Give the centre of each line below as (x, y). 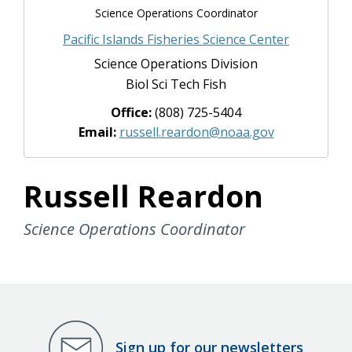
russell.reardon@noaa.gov (196, 132)
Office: (133, 112)
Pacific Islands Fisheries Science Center (176, 39)
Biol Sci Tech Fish (176, 84)
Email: (99, 132)
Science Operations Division (176, 63)
